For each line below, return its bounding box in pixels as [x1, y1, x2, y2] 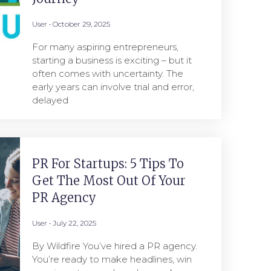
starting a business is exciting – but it [31, 54, 192, 66]
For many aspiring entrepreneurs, [31, 41, 178, 53]
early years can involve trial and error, [31, 81, 194, 93]
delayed [31, 94, 68, 106]
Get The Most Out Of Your [31, 173, 186, 188]
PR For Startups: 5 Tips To [31, 156, 184, 171]
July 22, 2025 [50, 218, 96, 227]
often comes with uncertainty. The [31, 68, 183, 79]
